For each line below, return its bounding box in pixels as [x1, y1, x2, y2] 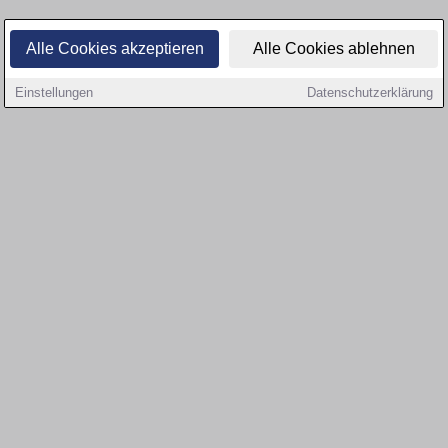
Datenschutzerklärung [307, 85, 433, 100]
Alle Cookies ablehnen [252, 40, 415, 57]
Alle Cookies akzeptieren [25, 40, 204, 57]
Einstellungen [15, 85, 93, 100]
